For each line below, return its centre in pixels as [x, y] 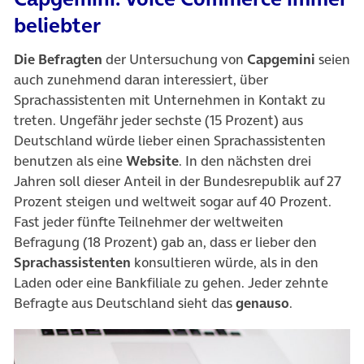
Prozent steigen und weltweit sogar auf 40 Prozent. [173, 201]
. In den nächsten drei [245, 161]
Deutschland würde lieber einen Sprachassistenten [170, 141]
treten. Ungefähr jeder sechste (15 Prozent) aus [158, 120]
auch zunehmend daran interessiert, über [141, 80]
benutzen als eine [70, 161]
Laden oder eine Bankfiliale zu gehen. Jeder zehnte [171, 283]
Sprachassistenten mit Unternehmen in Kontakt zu [170, 100]
